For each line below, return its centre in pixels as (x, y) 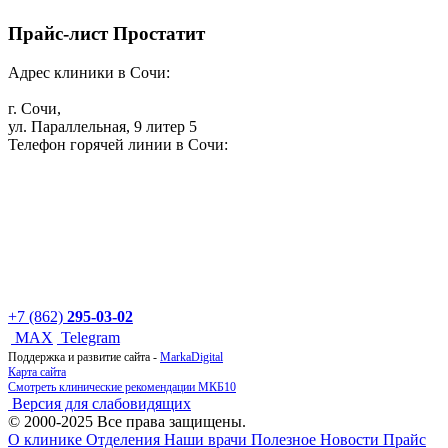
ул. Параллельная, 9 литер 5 (102, 127)
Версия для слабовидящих (101, 404)
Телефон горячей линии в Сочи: (118, 145)
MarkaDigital (191, 357)
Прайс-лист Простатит (106, 34)
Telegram (90, 338)
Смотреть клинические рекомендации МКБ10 (122, 387)
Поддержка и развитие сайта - (84, 357)
